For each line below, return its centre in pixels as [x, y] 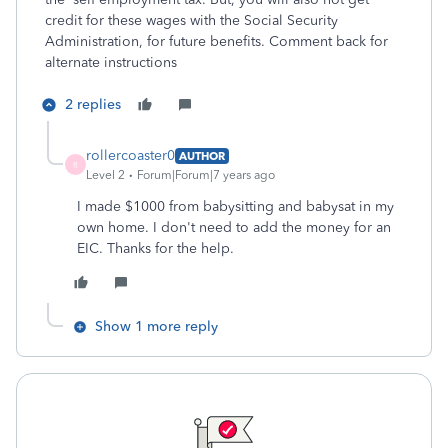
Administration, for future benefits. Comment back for [216, 41]
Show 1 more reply [156, 326]
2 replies [93, 104]
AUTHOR [202, 155]
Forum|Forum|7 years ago [206, 175]
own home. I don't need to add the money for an [234, 227]
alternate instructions [111, 62]
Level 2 [105, 175]
